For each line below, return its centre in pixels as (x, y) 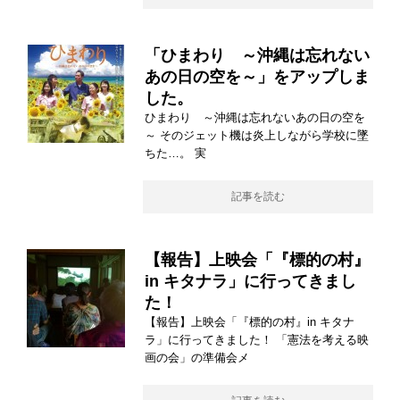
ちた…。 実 (175, 154)
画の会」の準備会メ (197, 358)
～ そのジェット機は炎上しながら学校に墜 (257, 136)
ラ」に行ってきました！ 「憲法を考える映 (257, 340)
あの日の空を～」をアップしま (257, 77)
